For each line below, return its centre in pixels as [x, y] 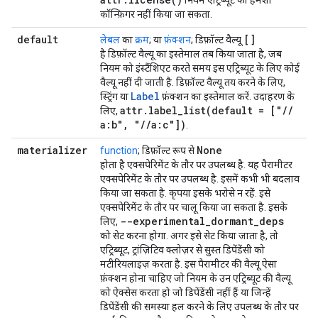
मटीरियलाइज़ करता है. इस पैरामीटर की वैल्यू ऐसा [188, 264]
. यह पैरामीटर [268, 165]
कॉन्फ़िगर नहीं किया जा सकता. [156, 14]
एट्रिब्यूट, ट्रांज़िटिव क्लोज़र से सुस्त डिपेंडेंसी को [182, 250]
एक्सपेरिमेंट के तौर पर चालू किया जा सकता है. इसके [194, 207]
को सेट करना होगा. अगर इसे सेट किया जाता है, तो [189, 236]
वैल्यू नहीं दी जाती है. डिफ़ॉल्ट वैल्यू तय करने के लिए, [193, 82]
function [119, 150]
